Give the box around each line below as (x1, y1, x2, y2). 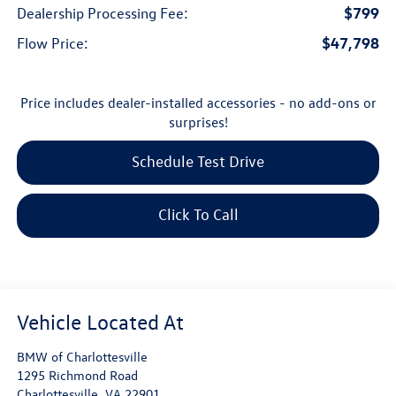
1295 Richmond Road (16, 367, 138, 385)
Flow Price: (16, 34, 88, 53)
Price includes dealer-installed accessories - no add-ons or (19, 94, 377, 112)
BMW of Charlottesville (16, 348, 148, 366)
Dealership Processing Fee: (16, 4, 188, 23)
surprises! (168, 113, 228, 132)
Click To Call (157, 205, 239, 225)
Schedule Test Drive (132, 152, 264, 171)
